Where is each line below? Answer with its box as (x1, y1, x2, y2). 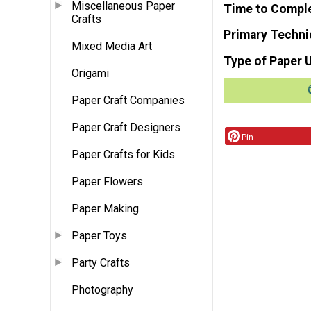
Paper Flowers (72, 175, 143, 189)
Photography (72, 283, 133, 297)
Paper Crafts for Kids (72, 148, 175, 162)
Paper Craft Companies (72, 94, 185, 108)
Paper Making (72, 202, 139, 216)
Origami (72, 67, 109, 81)
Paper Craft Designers (72, 121, 180, 135)
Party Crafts (72, 256, 130, 270)
